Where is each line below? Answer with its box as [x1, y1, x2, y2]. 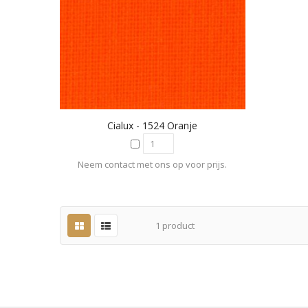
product [160, 219, 195, 232]
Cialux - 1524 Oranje [107, 119, 198, 133]
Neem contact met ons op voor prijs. [78, 158, 228, 171]
